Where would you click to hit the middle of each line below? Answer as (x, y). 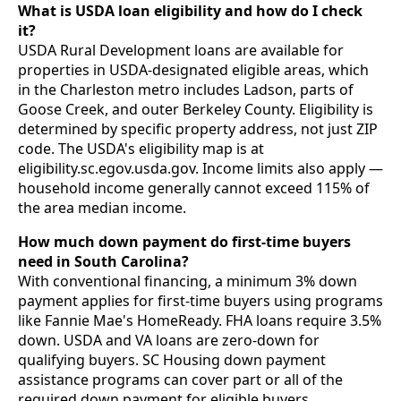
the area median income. (102, 207)
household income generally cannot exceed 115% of (194, 188)
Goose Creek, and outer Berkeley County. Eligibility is (196, 109)
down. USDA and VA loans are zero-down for (169, 340)
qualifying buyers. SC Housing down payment (172, 359)
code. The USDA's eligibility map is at (141, 148)
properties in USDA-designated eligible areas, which (193, 69)
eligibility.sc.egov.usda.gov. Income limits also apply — (200, 168)
